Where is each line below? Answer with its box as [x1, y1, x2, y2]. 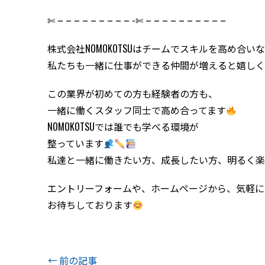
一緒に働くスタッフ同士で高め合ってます [47, 103, 226, 118]
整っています [47, 136, 104, 151]
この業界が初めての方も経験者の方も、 [47, 86, 218, 101]
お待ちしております [47, 198, 132, 212]
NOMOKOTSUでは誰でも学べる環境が [47, 119, 199, 134]
